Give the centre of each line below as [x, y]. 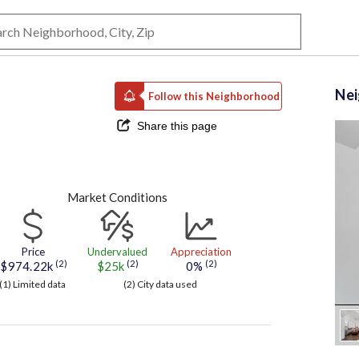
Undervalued [117, 252]
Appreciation [201, 252]
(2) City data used [161, 284]
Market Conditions [117, 197]
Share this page [177, 125]
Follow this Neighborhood [214, 96]
